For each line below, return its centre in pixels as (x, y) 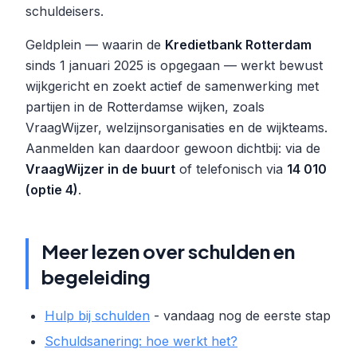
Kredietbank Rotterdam (238, 45)
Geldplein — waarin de (95, 45)
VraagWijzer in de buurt (100, 169)
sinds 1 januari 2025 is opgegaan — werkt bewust (174, 65)
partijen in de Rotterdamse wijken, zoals (145, 107)
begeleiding (96, 277)
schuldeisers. (65, 11)
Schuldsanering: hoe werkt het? (141, 341)
